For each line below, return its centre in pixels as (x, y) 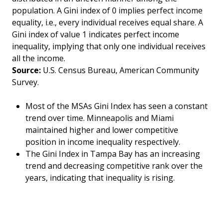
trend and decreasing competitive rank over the (114, 166)
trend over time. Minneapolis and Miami (100, 118)
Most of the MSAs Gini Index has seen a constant (117, 106)
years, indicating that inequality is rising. (100, 177)
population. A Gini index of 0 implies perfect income (107, 10)
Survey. (25, 82)
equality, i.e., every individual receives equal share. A (108, 22)
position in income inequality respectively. (103, 142)
